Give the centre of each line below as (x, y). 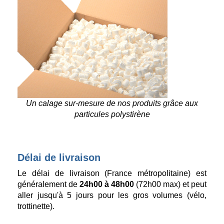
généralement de (48, 184)
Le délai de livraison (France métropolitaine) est (112, 173)
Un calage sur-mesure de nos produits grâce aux (112, 103)
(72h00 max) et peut (170, 184)
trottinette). (36, 206)
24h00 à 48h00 (107, 184)
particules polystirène (112, 114)
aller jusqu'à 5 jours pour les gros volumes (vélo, (112, 195)
